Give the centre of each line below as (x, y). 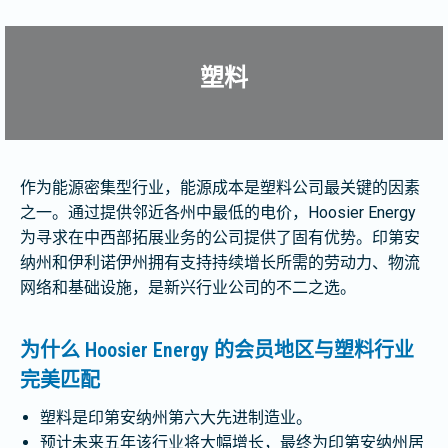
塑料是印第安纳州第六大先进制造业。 (176, 417)
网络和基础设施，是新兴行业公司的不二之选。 (188, 287)
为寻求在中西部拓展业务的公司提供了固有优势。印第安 (220, 237)
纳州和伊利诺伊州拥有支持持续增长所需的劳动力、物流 (220, 262)
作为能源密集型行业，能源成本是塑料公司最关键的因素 (220, 187)
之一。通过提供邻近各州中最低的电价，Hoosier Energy (218, 212)
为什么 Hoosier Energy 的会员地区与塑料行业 (217, 350)
